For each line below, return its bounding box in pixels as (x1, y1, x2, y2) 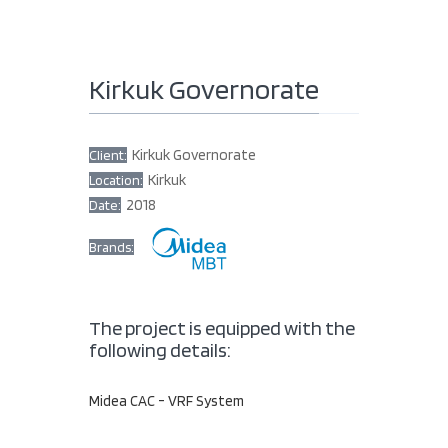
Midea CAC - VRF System (89, 391, 244, 410)
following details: (89, 337, 231, 362)
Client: (89, 146, 127, 163)
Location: (89, 171, 143, 188)
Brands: (89, 238, 134, 255)
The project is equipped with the (89, 315, 355, 340)
